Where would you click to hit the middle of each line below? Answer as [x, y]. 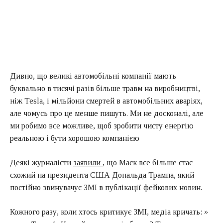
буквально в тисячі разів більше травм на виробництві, [105, 88]
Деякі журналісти [42, 162]
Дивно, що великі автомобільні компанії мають [93, 76]
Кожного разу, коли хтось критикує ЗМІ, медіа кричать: [107, 212]
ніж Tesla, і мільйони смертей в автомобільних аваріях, [106, 101]
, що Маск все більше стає [148, 162]
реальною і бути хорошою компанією [75, 138]
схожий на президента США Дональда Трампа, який [102, 175]
